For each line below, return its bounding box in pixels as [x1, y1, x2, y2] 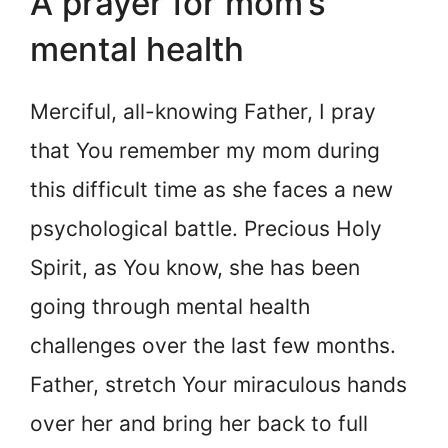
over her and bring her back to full [30, 410, 368, 436]
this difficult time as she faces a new [30, 176, 393, 202]
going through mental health [30, 293, 310, 319]
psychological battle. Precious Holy [30, 215, 382, 241]
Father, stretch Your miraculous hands [30, 371, 407, 397]
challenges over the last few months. [30, 332, 396, 358]
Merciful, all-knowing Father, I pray [30, 98, 376, 124]
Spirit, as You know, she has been [30, 254, 360, 280]
